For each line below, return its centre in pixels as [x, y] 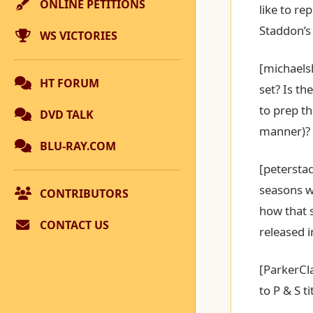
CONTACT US [74, 225]
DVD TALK [67, 115]
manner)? [285, 131]
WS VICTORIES [79, 36]
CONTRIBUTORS [84, 194]
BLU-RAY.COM [78, 146]
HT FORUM [70, 83]
